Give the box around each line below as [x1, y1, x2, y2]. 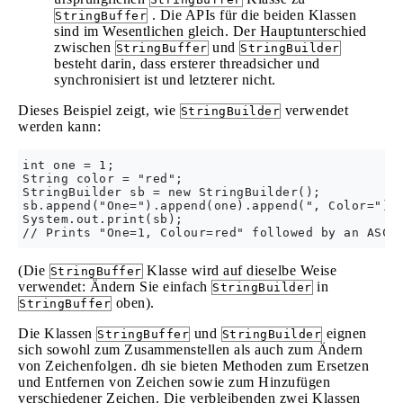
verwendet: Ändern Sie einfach [18, 279, 211, 294]
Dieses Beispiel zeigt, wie [18, 103, 180, 118]
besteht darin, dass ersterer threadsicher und [54, 56, 320, 71]
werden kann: [18, 119, 101, 134]
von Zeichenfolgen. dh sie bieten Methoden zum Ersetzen [18, 358, 369, 373]
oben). [112, 295, 155, 310]
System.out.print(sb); [22, 212, 184, 226]
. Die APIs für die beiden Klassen [148, 7, 356, 22]
